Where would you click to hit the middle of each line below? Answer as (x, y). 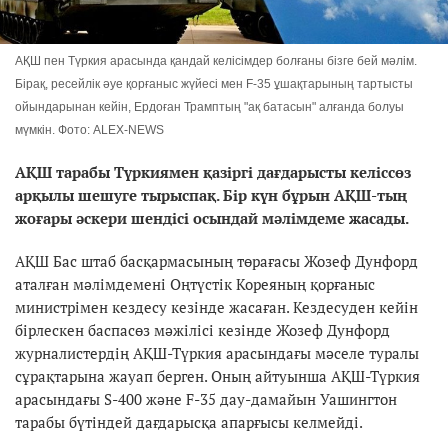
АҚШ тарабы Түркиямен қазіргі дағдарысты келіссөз (213, 172)
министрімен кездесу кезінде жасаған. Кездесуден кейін (216, 307)
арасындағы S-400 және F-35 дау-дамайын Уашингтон (206, 399)
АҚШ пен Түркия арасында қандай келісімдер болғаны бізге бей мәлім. (216, 61)
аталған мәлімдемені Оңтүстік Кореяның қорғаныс (195, 284)
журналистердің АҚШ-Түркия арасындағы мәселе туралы (217, 353)
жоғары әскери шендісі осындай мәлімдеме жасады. (212, 218)
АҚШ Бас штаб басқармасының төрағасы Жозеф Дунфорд (216, 261)
